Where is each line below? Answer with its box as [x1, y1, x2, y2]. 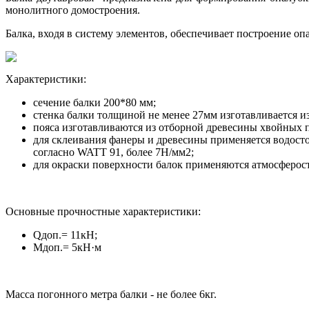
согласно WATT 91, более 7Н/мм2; [33, 146, 194, 159]
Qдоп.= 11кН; [33, 229, 97, 241]
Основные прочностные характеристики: [6, 206, 201, 218]
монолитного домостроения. [6, 4, 140, 17]
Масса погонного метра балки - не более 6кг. [6, 288, 217, 301]
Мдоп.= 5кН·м [33, 241, 101, 254]
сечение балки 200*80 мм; [33, 97, 156, 109]
